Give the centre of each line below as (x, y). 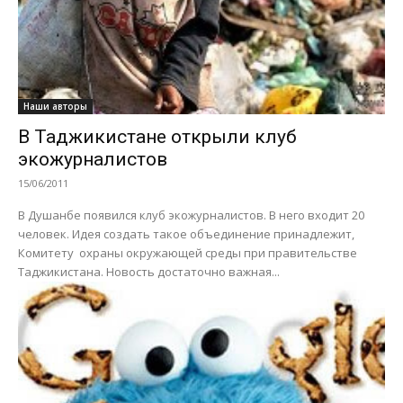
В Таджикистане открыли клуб (157, 136)
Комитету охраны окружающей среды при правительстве (188, 252)
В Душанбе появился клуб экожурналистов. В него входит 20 (191, 215)
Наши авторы (55, 106)
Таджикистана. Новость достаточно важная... (193, 271)
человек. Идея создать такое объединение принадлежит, (186, 233)
